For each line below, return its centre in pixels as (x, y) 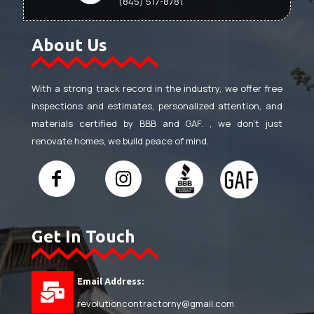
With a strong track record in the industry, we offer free (157, 88)
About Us (69, 45)
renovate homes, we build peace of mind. (120, 141)
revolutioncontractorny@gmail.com (156, 304)
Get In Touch (83, 236)
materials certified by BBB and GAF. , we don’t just (157, 123)
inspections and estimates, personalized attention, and (157, 105)
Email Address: (110, 281)
